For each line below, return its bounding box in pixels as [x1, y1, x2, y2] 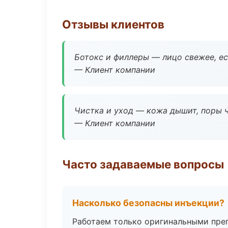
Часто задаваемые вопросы [62, 157, 224, 171]
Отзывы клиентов [62, 17, 164, 31]
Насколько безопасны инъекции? [72, 197, 224, 208]
